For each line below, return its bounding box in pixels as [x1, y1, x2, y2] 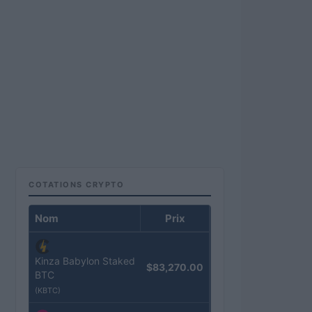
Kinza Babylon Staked [35, 255, 135, 267]
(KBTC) [35, 286, 61, 296]
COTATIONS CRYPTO [29, 180, 124, 189]
